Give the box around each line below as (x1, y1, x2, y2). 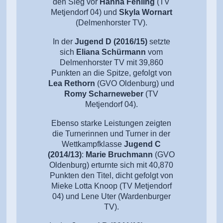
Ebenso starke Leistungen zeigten (51, 119, 172, 128)
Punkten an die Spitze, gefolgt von (51, 69, 172, 78)
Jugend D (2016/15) (74, 37, 147, 46)
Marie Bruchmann (86, 150, 153, 159)
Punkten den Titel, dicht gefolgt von (49, 171, 173, 180)
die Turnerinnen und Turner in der (52, 129, 171, 138)
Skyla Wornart (118, 8, 172, 17)
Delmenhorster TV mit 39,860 (59, 58, 163, 67)
